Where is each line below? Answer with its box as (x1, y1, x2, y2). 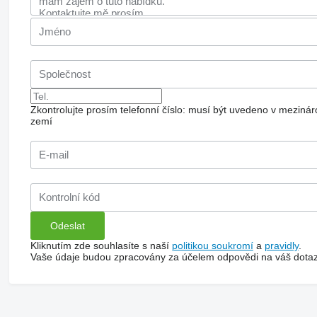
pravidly (264, 239, 299, 251)
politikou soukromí (171, 239, 253, 251)
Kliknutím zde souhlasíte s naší (30, 239, 172, 251)
